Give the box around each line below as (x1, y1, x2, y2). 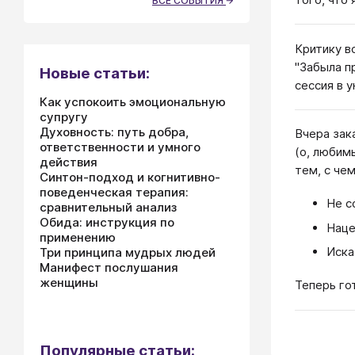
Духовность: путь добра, (40, 124, 189, 139)
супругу (40, 109, 88, 124)
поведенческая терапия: (40, 185, 189, 200)
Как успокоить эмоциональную (40, 94, 226, 109)
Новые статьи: (40, 64, 150, 82)
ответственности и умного (40, 139, 200, 155)
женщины (40, 275, 98, 290)
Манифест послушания (40, 260, 178, 275)
